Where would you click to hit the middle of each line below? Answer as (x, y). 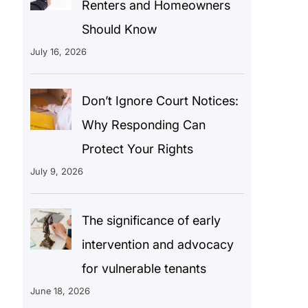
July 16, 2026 (58, 51)
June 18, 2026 (60, 290)
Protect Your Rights (137, 148)
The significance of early (151, 220)
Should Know (119, 29)
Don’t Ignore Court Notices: (160, 100)
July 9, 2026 (56, 171)
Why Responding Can (143, 124)
